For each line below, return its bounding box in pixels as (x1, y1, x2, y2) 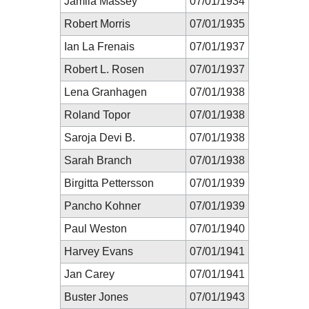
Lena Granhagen (64, 86, 147, 98)
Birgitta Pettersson (64, 177, 154, 189)
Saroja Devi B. (64, 131, 135, 143)
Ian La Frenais (64, 40, 134, 52)
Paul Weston (64, 222, 127, 235)
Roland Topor (64, 108, 130, 121)
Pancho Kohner (64, 199, 141, 212)
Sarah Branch (64, 154, 132, 166)
